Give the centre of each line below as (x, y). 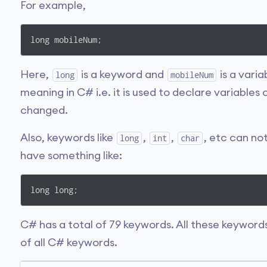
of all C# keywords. (69, 243)
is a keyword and (122, 74)
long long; (54, 190)
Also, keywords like (68, 138)
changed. (44, 110)
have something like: (71, 156)
